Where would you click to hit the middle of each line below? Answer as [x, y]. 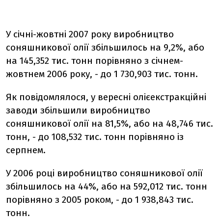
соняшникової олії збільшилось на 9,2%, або [105, 47]
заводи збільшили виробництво [78, 110]
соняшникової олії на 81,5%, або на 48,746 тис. [110, 124]
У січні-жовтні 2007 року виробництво [90, 34]
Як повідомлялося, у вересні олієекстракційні [106, 97]
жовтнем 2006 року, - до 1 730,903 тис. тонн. [102, 74]
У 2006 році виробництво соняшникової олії [104, 173]
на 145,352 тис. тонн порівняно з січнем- [95, 61]
